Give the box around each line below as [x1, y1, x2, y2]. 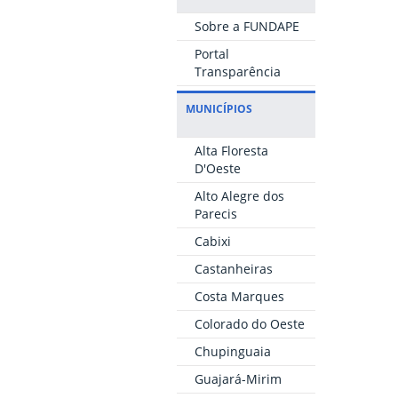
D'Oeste [194, 160, 241, 178]
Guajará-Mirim [194, 370, 282, 388]
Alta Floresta [194, 142, 268, 160]
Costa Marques [194, 288, 284, 306]
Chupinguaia [194, 343, 271, 361]
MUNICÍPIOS [185, 101, 252, 116]
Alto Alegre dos [194, 187, 284, 205]
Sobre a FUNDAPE [194, 18, 299, 36]
